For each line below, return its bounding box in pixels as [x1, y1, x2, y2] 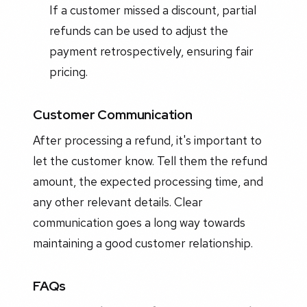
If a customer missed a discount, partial [49, 2, 256, 19]
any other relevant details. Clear [33, 194, 203, 210]
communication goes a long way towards [33, 214, 245, 231]
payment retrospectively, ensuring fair [49, 43, 254, 60]
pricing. [49, 64, 88, 80]
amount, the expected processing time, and [33, 173, 263, 190]
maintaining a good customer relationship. [33, 235, 253, 251]
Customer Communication [33, 105, 193, 123]
